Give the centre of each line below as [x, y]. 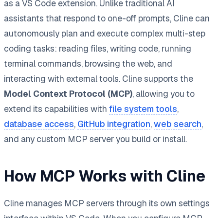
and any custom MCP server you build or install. [95, 139]
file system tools [143, 109]
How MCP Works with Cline [105, 176]
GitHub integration [114, 124]
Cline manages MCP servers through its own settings [107, 203]
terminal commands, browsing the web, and [88, 63]
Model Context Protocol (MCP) [68, 93]
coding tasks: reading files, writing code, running [98, 48]
